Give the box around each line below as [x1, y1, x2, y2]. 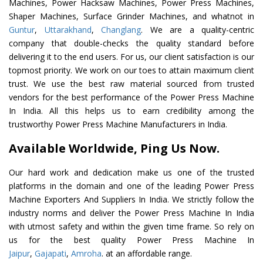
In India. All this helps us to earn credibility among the [9, 105, 254, 117]
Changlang [101, 24, 141, 36]
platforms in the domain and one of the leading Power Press [9, 180, 254, 192]
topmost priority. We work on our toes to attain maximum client [9, 65, 254, 76]
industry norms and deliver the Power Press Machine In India [9, 207, 254, 219]
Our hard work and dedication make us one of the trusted [9, 167, 254, 178]
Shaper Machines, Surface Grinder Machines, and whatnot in [9, 11, 254, 22]
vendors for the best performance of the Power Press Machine [9, 92, 254, 103]
